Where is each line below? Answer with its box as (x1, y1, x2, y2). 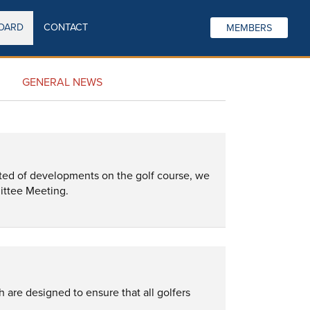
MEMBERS (226, 22, 272, 35)
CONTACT (43, 21, 88, 34)
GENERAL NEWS (21, 75, 102, 89)
